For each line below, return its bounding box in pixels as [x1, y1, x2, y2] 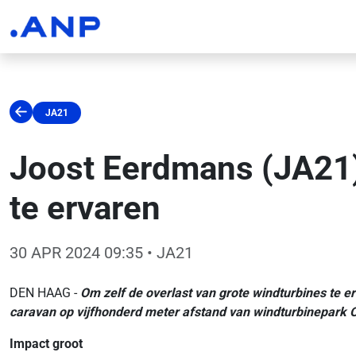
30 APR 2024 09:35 [10, 243, 143, 262]
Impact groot [10, 336, 83, 351]
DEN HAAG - [10, 285, 80, 300]
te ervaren [10, 188, 161, 227]
